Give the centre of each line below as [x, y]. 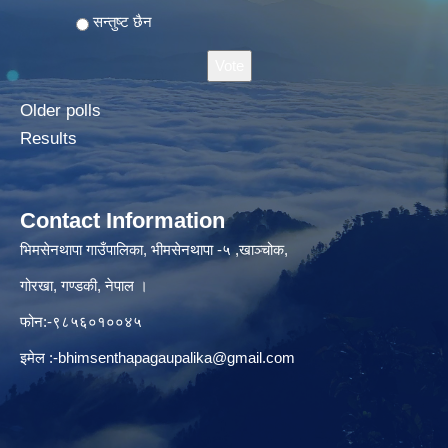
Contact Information [122, 220]
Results [48, 138]
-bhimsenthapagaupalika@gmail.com [174, 357]
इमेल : [36, 357]
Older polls [60, 110]
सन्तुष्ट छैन [122, 21]
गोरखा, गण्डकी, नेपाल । [86, 285]
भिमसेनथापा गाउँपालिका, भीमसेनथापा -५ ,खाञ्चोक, [154, 249]
